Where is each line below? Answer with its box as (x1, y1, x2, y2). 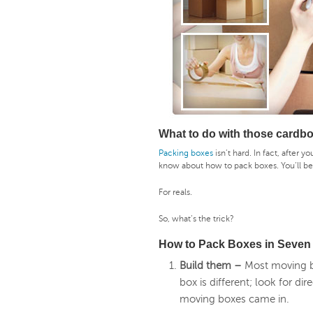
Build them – (180, 260, 245, 272)
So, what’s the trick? (159, 214, 234, 224)
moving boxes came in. (180, 293, 289, 305)
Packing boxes (159, 148, 213, 159)
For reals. (159, 187, 192, 198)
